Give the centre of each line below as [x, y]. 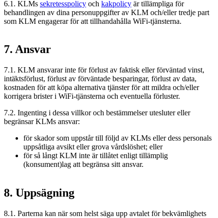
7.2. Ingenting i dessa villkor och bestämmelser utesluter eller [97, 113]
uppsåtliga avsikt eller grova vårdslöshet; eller [93, 147]
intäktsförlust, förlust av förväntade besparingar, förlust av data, [100, 79]
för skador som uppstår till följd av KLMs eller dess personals [118, 138]
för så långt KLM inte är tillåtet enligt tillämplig [96, 156]
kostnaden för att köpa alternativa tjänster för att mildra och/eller [101, 88]
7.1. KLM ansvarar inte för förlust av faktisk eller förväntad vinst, [104, 70]
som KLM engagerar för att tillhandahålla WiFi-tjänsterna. [93, 21]
